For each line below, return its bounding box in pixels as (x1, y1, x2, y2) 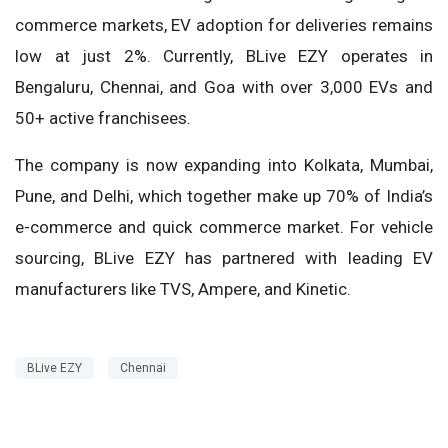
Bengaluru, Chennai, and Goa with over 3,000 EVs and (15, 76, 433, 97)
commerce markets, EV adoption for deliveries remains (15, 14, 433, 35)
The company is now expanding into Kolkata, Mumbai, (15, 154, 433, 175)
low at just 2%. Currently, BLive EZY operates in (15, 45, 433, 66)
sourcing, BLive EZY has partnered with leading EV (15, 247, 433, 268)
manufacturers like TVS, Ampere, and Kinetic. (15, 278, 351, 299)
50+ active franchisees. (15, 107, 191, 128)
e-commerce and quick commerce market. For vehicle (15, 216, 433, 237)
